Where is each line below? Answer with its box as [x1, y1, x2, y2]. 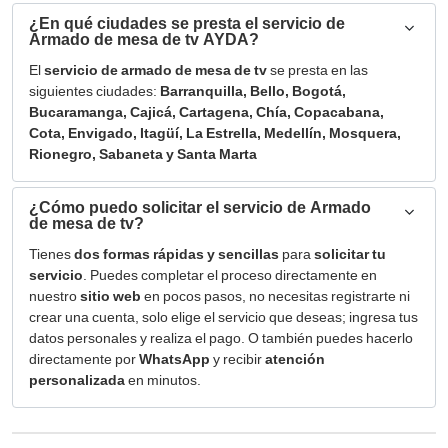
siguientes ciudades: [29, 83, 160, 99]
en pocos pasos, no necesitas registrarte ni [141, 288, 410, 304]
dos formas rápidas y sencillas [74, 246, 279, 262]
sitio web [80, 288, 141, 304]
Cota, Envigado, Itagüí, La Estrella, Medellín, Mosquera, [29, 125, 401, 141]
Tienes [29, 246, 74, 262]
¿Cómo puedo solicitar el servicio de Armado [29, 198, 371, 217]
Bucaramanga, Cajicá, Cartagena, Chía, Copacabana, [29, 104, 384, 120]
